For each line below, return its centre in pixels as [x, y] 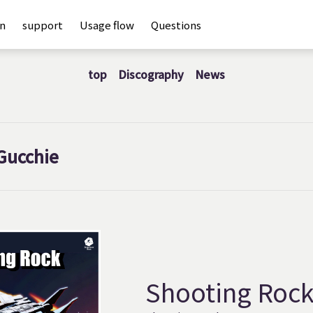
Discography [151, 74]
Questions [176, 24]
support [43, 24]
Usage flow [107, 24]
